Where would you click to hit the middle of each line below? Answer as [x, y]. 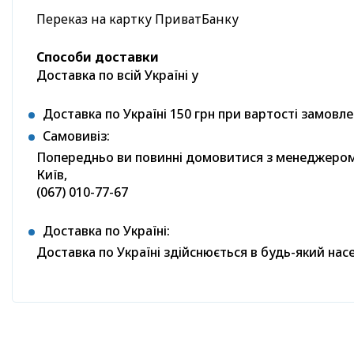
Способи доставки [98, 57]
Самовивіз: [76, 136]
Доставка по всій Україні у [117, 75]
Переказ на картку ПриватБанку [137, 19]
